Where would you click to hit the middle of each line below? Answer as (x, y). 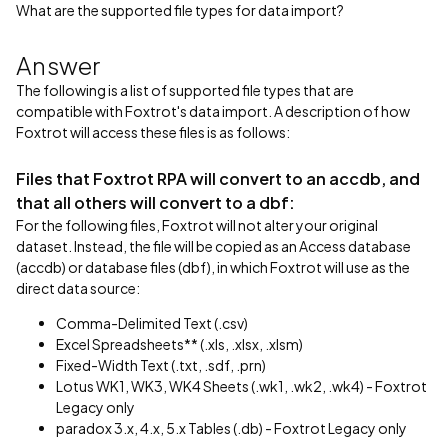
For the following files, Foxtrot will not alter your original (197, 225)
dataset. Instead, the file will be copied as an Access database (213, 246)
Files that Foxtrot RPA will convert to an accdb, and (218, 178)
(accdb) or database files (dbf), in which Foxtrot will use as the (213, 267)
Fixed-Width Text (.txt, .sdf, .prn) (161, 365)
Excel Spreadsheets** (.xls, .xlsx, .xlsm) (179, 344)
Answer (58, 65)
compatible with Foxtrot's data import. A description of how (213, 111)
